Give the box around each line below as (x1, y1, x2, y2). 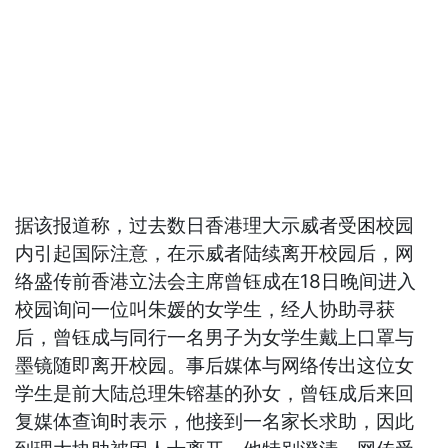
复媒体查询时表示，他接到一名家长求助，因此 (15, 410, 415, 434)
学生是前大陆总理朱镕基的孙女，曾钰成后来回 (15, 382, 415, 406)
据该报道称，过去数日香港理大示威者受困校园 (15, 214, 415, 238)
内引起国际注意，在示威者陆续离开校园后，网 (15, 242, 415, 266)
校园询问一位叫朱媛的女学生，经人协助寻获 (15, 298, 396, 322)
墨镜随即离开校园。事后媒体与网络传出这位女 (15, 354, 415, 378)
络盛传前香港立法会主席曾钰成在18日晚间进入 (15, 270, 417, 294)
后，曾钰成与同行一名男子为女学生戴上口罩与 (15, 326, 415, 350)
